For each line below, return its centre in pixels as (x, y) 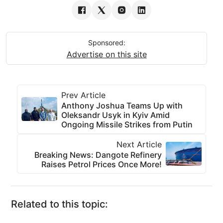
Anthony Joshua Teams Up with (122, 105)
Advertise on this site (107, 54)
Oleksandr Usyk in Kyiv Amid (115, 115)
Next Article (139, 144)
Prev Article (83, 95)
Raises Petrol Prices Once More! (102, 164)
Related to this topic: (59, 204)
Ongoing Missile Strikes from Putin (127, 124)
